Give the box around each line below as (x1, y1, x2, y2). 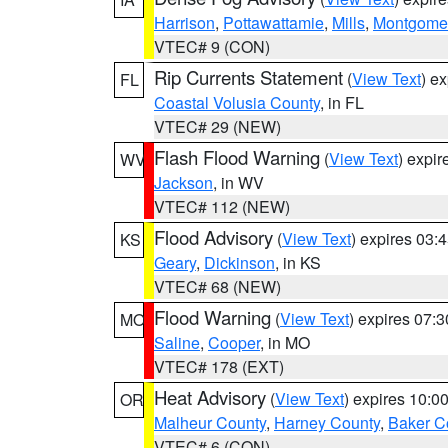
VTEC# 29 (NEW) (154, 115, 281, 138)
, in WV (213, 171, 264, 194)
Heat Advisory (154, 384, 266, 410)
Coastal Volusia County (154, 91, 320, 114)
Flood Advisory (154, 224, 273, 250)
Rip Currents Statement (154, 64, 343, 90)
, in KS (275, 251, 321, 274)
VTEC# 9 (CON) (154, 35, 270, 58)
